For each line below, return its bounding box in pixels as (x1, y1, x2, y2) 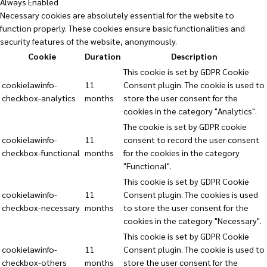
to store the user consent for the (123, 201, 249, 213)
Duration (85, 50, 121, 61)
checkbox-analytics (2, 92, 76, 103)
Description (171, 50, 218, 61)
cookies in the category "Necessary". (123, 215, 262, 226)
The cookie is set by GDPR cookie (123, 120, 247, 132)
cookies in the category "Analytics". (123, 105, 257, 116)
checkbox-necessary (2, 201, 80, 213)
